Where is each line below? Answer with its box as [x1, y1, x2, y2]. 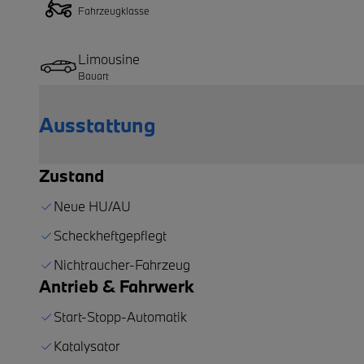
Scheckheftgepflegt [54, 226, 167, 244]
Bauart [78, 68, 109, 82]
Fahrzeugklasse [78, 3, 149, 17]
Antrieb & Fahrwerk [39, 274, 194, 297]
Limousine [78, 50, 140, 67]
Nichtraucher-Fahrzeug [54, 255, 190, 273]
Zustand [39, 163, 104, 187]
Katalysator [54, 336, 120, 354]
